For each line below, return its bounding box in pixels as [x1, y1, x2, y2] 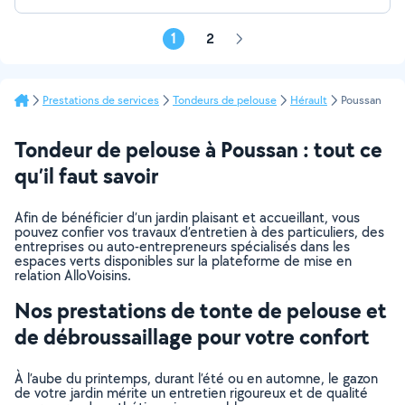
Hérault [290, 92, 327, 108]
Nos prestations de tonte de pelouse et [14, 296, 387, 325]
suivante [237, 49, 288, 69]
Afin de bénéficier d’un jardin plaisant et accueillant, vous [14, 208, 360, 227]
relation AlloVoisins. [14, 266, 131, 285]
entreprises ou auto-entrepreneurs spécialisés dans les [14, 237, 350, 256]
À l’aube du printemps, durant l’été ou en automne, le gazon [14, 369, 378, 388]
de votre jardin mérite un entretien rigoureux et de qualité [14, 383, 368, 402]
